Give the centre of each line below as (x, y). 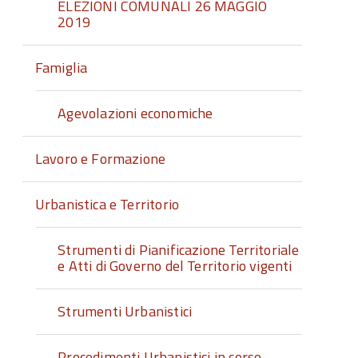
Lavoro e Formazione (100, 159)
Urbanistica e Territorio (107, 204)
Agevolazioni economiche (135, 113)
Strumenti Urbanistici (125, 311)
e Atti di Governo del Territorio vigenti (175, 266)
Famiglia (61, 68)
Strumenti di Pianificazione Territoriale (179, 250)
